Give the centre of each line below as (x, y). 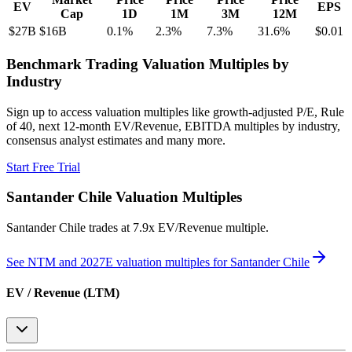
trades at (109, 227)
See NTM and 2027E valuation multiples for (118, 262)
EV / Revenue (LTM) (63, 293)
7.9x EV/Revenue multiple (199, 227)
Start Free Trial (43, 167)
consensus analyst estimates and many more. (116, 140)
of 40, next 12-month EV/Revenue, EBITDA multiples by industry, (173, 126)
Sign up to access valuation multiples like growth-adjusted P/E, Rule (175, 112)
